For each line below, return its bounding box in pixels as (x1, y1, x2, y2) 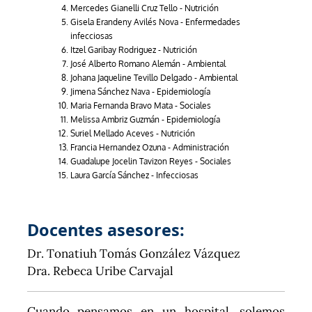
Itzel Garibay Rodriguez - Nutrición (70, 44, 197, 55)
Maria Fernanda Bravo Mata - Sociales (70, 100, 211, 111)
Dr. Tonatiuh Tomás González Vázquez (26, 245, 240, 261)
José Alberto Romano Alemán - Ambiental (70, 58, 226, 69)
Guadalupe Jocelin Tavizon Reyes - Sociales (70, 155, 231, 166)
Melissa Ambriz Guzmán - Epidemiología (70, 114, 220, 125)
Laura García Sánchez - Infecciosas (70, 169, 198, 180)
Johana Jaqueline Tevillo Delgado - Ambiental (70, 72, 237, 83)
